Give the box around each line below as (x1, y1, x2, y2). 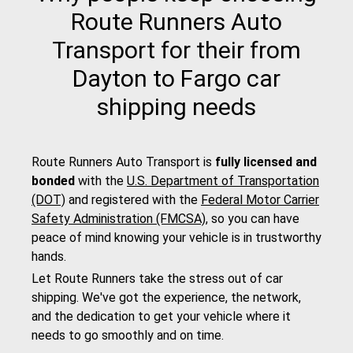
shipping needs (97, 93, 256, 121)
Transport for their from (52, 36, 301, 65)
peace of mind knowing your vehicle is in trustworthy (32, 230, 321, 246)
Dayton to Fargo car (72, 65, 281, 93)
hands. (32, 249, 66, 265)
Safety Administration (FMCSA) (32, 211, 206, 227)
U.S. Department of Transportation (127, 173, 319, 189)
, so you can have (206, 211, 299, 227)
